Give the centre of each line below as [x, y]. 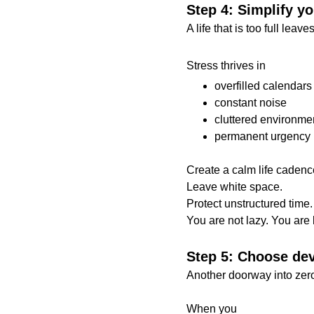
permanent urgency [262, 136]
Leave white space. [234, 187]
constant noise [250, 103]
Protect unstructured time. [249, 204]
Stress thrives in [226, 66]
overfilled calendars [263, 86]
